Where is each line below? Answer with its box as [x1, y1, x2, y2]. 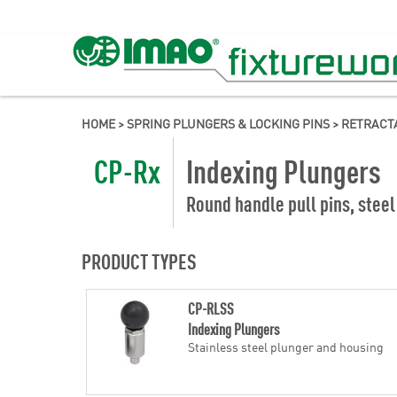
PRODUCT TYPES [82, 247, 197, 274]
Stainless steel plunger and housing [187, 338, 384, 355]
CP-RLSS [187, 297, 234, 319]
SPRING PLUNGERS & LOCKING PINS [127, 114, 330, 132]
